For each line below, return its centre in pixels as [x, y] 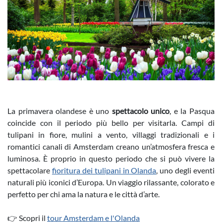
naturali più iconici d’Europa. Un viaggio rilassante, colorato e [111, 182]
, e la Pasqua [192, 111]
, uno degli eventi [185, 170]
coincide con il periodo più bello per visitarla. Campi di [111, 123]
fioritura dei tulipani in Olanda [104, 170]
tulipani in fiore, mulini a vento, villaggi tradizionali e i [111, 135]
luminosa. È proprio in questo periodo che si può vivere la [111, 158]
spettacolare [30, 170]
